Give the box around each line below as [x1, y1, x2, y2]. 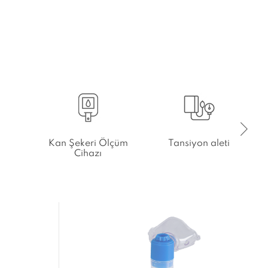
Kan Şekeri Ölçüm [48, 139, 128, 148]
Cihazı [74, 149, 102, 159]
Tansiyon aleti [168, 139, 230, 148]
